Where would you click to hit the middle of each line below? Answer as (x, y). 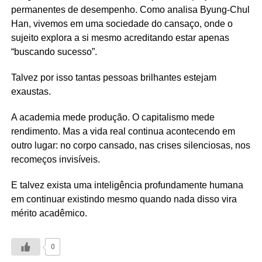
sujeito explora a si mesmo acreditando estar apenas (120, 38)
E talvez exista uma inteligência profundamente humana (127, 185)
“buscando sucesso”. (54, 52)
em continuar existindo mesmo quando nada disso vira (124, 199)
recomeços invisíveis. (55, 160)
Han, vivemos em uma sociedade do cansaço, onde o (122, 24)
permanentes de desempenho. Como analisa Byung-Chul (130, 10)
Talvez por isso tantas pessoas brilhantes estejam (113, 78)
